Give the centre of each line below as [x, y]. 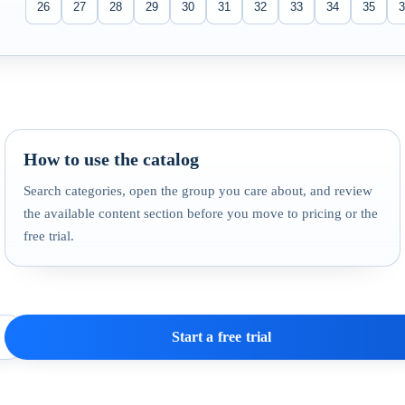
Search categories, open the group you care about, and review [198, 190]
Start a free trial [221, 337]
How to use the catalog [112, 159]
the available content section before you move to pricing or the [201, 213]
